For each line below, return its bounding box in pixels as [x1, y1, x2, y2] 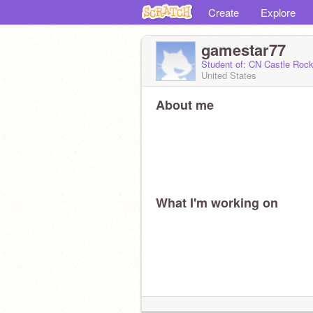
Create [208, 5, 239, 20]
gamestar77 [201, 38, 286, 61]
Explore [261, 5, 296, 20]
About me [156, 96, 214, 114]
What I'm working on [156, 194, 278, 212]
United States [201, 68, 256, 82]
